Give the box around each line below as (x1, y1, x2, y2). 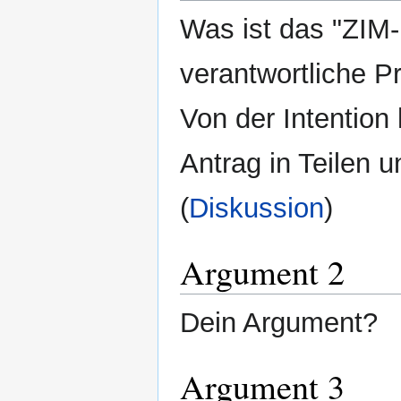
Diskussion (189, 192, 324, 224)
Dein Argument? (180, 306, 378, 338)
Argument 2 (180, 248, 345, 294)
